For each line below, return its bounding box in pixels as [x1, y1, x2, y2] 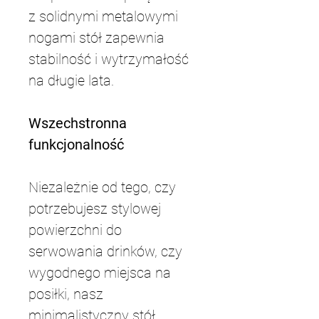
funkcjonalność [28, 136, 124, 153]
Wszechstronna [28, 115, 130, 132]
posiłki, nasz [28, 286, 107, 303]
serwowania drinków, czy [28, 243, 186, 260]
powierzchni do [28, 221, 125, 239]
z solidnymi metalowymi [28, 8, 182, 25]
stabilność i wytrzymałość [28, 51, 192, 68]
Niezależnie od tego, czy [28, 179, 179, 196]
